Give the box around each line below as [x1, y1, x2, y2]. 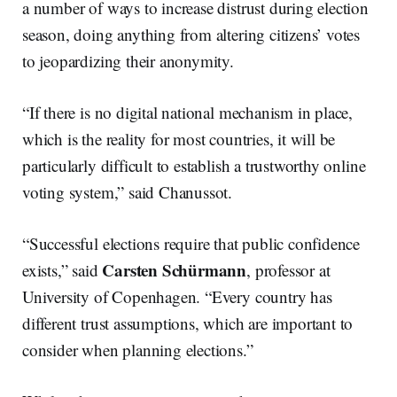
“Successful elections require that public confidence [22, 232, 361, 255]
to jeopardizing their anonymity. [22, 50, 234, 73]
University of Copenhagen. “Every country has [22, 285, 332, 308]
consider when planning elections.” [22, 339, 253, 362]
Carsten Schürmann [102, 258, 247, 283]
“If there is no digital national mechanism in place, [22, 101, 354, 124]
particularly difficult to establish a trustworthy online [22, 154, 366, 177]
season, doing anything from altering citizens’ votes [22, 23, 361, 46]
